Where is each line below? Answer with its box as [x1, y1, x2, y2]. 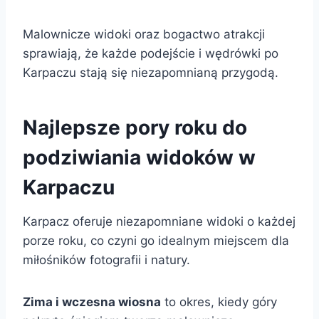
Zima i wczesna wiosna [23, 294, 161, 309]
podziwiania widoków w [23, 145, 256, 169]
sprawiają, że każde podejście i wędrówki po [23, 46, 278, 61]
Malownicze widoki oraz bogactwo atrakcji [23, 26, 265, 41]
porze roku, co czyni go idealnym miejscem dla [23, 233, 289, 248]
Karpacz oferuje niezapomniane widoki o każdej [23, 214, 296, 229]
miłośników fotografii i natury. [23, 252, 190, 267]
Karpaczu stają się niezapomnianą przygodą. [23, 65, 278, 80]
